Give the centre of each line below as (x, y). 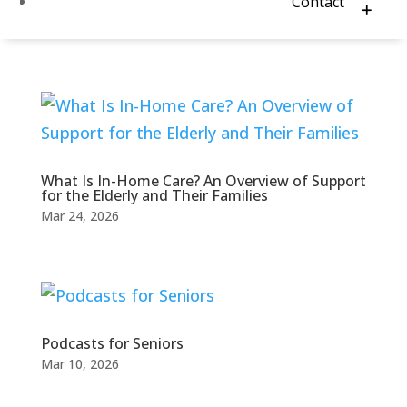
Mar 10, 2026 (79, 364)
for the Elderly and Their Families (154, 196)
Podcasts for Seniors (112, 344)
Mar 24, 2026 (79, 216)
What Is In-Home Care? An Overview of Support (203, 181)
